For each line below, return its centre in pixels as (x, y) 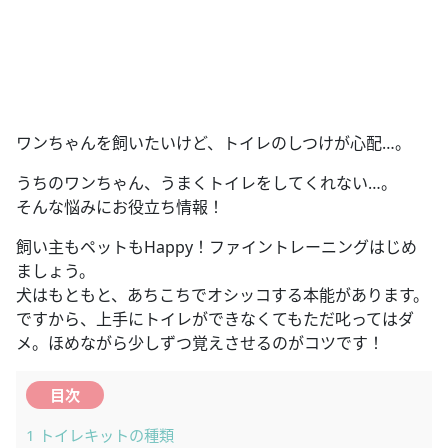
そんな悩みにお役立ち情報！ (120, 206)
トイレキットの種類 (104, 435)
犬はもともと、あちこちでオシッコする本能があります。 (222, 294)
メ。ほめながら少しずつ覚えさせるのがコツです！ (200, 342)
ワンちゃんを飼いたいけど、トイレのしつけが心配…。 (213, 142)
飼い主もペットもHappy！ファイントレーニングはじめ (216, 246)
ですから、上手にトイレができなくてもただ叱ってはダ (215, 318)
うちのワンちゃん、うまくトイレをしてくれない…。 (206, 182)
